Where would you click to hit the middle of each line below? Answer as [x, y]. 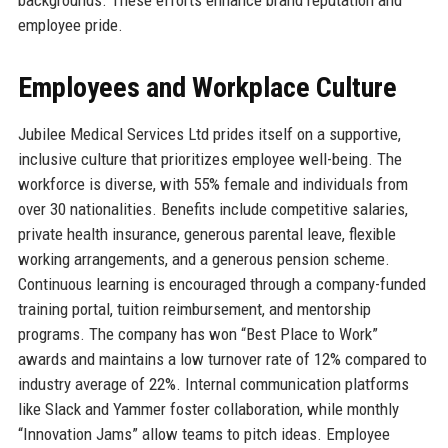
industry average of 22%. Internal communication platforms [213, 384]
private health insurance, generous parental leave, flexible [206, 234]
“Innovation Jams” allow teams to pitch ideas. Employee [203, 434]
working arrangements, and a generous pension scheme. [203, 259]
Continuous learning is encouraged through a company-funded [221, 284]
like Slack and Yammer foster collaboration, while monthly [208, 409]
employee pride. [70, 25]
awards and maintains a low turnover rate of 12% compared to [222, 359]
